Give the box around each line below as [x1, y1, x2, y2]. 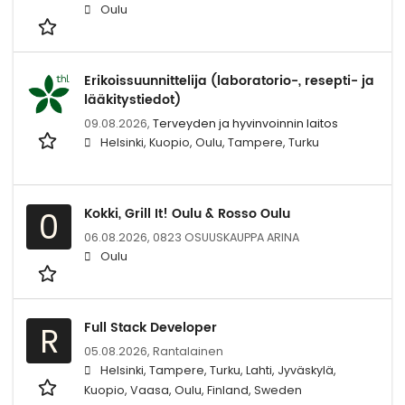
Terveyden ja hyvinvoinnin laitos [153, 115, 338, 131]
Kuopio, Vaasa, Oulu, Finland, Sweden [84, 381, 302, 398]
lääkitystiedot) [84, 89, 181, 110]
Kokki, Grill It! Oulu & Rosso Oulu [84, 202, 290, 224]
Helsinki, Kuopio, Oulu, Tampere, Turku [100, 134, 319, 150]
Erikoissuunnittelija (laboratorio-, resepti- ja [84, 70, 374, 91]
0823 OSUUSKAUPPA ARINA [153, 229, 299, 245]
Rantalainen [153, 343, 223, 359]
